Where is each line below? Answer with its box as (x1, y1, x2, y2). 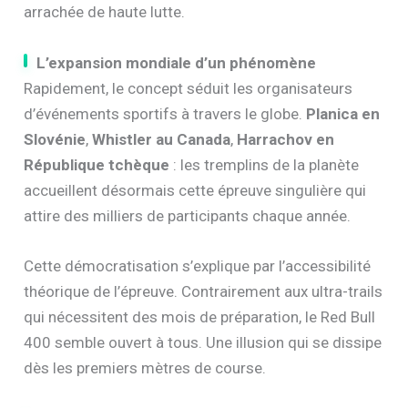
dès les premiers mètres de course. (24, 358, 267, 377)
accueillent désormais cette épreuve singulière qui (24, 180, 367, 199)
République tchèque (24, 155, 170, 174)
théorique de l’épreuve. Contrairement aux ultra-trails (24, 281, 383, 301)
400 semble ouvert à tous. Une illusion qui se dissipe (24, 332, 382, 352)
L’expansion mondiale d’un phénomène (36, 53, 317, 72)
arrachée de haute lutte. (24, 3, 186, 22)
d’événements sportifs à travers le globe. (24, 104, 307, 123)
